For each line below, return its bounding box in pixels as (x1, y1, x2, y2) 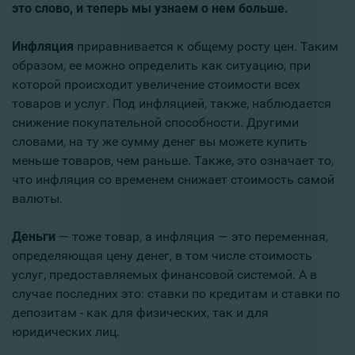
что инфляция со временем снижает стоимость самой (12, 172, 334, 188)
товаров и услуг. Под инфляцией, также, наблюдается (12, 96, 331, 112)
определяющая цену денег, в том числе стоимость (12, 248, 312, 264)
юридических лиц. (12, 324, 120, 340)
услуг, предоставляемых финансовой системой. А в (12, 267, 317, 283)
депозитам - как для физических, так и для (12, 305, 269, 321)
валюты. (12, 191, 63, 207)
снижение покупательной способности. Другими (12, 115, 299, 131)
